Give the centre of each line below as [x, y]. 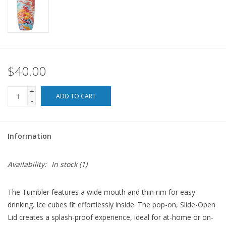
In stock [64, 164]
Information [30, 136]
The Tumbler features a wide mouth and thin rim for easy [101, 192]
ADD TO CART [76, 96]
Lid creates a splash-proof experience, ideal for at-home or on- [110, 217]
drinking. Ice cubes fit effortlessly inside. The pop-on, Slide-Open [111, 205]
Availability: [27, 164]
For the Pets [28, 21]
